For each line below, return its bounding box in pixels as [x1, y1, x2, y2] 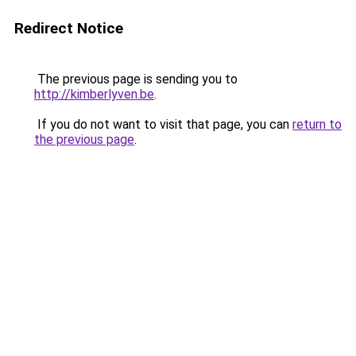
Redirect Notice [14, 19, 123, 37]
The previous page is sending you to [34, 72, 238, 87]
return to [292, 117, 342, 132]
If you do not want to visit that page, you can [34, 117, 292, 132]
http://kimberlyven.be [34, 87, 154, 102]
